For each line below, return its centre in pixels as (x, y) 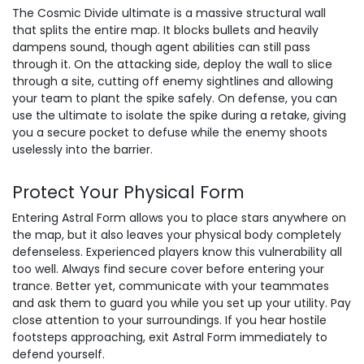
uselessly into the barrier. (82, 149)
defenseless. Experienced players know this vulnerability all (177, 252)
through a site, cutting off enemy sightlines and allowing (173, 81)
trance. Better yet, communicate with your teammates (171, 286)
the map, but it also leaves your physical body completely (177, 235)
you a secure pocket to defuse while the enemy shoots (170, 132)
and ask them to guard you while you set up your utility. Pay (182, 303)
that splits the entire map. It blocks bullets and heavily (165, 30)
